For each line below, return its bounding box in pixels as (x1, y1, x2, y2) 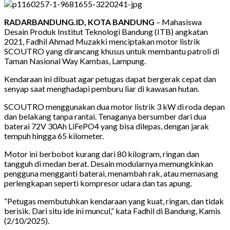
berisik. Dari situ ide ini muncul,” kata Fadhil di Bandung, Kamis (4, 205, 221, 216)
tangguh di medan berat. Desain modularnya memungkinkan (4, 158, 213, 168)
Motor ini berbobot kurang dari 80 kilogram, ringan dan (4, 148, 199, 159)
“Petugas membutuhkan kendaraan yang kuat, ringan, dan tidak (4, 196, 224, 206)
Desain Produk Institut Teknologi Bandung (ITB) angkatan (4, 26, 208, 36)
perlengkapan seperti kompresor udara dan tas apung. (4, 178, 192, 188)
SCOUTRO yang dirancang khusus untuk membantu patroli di (4, 46, 219, 56)
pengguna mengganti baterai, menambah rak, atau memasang (4, 168, 218, 178)
